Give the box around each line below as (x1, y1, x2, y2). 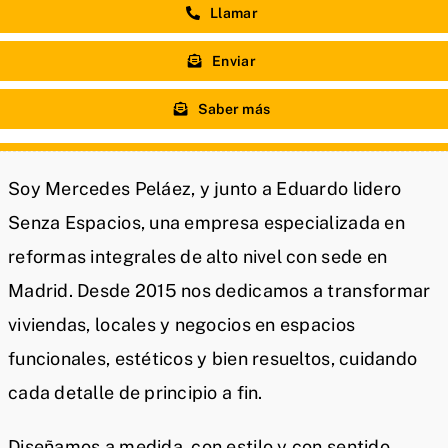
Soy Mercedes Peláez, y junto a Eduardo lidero (8, 177, 402, 199)
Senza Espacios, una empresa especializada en (8, 211, 405, 233)
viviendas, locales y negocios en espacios (8, 313, 356, 335)
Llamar (210, 4, 258, 21)
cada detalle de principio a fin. (8, 381, 263, 403)
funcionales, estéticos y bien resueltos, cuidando (8, 347, 418, 369)
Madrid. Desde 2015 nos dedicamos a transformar (8, 279, 431, 301)
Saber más (197, 100, 271, 117)
